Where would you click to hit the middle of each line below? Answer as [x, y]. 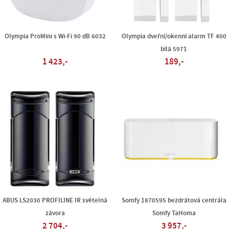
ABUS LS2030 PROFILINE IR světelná [55, 200]
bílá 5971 [174, 49]
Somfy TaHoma [174, 213]
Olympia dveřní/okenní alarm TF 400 [174, 36]
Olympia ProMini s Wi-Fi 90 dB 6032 [55, 36]
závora [55, 213]
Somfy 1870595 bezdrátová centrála [174, 200]
